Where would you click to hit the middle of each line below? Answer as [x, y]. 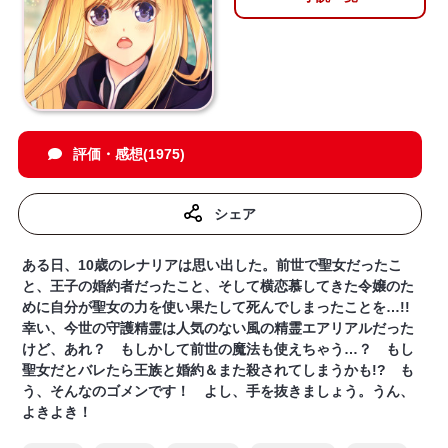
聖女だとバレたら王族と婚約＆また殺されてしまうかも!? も [218, 370]
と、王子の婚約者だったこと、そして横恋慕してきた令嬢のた [218, 286]
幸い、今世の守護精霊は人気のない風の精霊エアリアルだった [218, 328]
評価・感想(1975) [129, 154]
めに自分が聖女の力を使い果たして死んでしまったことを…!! [223, 307]
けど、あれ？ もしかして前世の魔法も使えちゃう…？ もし [218, 349]
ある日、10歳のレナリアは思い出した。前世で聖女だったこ [212, 265]
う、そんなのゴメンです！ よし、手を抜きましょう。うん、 [218, 391]
